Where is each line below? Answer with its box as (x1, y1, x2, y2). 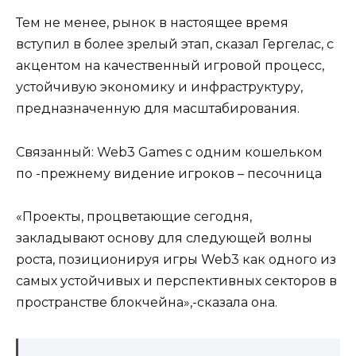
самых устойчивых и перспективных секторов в (16, 273, 337, 288)
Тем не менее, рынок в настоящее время (16, 15, 288, 31)
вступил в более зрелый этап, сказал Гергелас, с (16, 37, 334, 52)
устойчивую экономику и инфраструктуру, (16, 79, 303, 95)
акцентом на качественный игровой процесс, (16, 58, 324, 74)
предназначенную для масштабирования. (16, 101, 300, 117)
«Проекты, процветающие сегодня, (16, 208, 252, 224)
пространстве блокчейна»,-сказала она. (16, 294, 277, 310)
